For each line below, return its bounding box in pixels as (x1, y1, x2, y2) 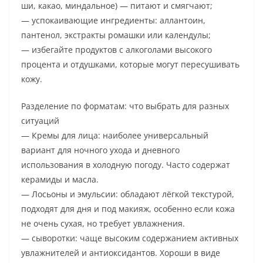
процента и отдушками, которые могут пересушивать (21, 59, 240, 70)
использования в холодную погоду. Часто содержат (21, 159, 230, 171)
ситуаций (21, 115, 59, 127)
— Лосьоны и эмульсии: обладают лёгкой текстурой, (21, 188, 234, 200)
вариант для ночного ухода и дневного (21, 144, 180, 156)
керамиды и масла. (21, 174, 99, 186)
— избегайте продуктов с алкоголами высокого (21, 44, 212, 56)
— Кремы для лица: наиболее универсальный (21, 130, 208, 141)
